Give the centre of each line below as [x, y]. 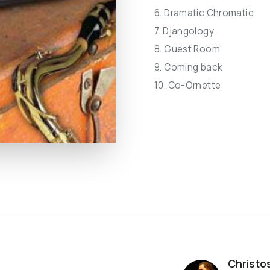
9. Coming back [188, 67]
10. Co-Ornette [188, 85]
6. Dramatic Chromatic [204, 13]
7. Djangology [184, 31]
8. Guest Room [187, 49]
